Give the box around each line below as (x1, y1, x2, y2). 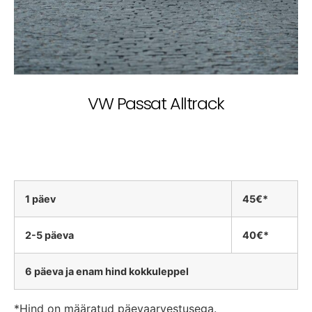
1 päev (25, 193, 56, 205)
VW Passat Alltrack (88, 92, 224, 116)
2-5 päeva (25, 229, 74, 242)
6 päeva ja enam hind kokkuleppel (25, 265, 189, 278)
